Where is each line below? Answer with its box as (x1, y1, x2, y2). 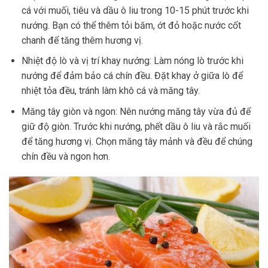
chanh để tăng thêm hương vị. (21, 34, 143, 46)
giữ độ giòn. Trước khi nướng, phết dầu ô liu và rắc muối (21, 121, 251, 132)
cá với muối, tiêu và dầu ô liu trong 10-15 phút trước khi (21, 4, 249, 16)
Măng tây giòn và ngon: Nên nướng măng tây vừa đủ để (21, 106, 251, 117)
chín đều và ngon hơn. (21, 151, 110, 162)
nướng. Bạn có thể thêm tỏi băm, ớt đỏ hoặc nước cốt (21, 19, 241, 31)
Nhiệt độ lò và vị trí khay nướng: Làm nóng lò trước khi (21, 55, 243, 67)
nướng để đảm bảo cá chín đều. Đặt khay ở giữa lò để (21, 70, 243, 82)
